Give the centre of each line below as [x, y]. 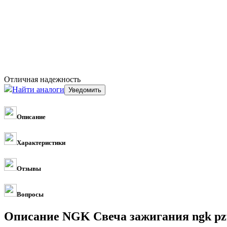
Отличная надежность [42, 79]
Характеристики [41, 142]
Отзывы [29, 169]
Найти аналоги [38, 89]
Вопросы [30, 195]
